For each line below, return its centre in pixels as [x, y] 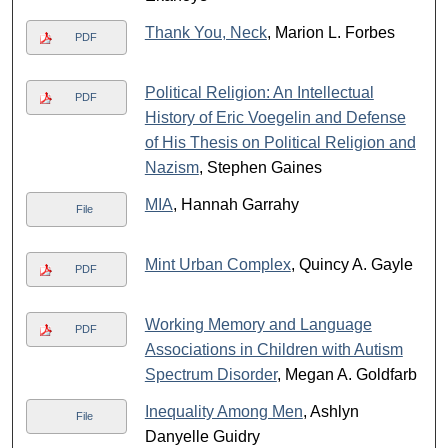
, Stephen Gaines [260, 168]
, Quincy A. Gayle [351, 265]
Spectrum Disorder [210, 375]
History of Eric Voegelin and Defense [275, 118]
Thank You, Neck [205, 33]
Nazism [171, 168]
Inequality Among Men [223, 412]
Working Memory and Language [258, 325]
